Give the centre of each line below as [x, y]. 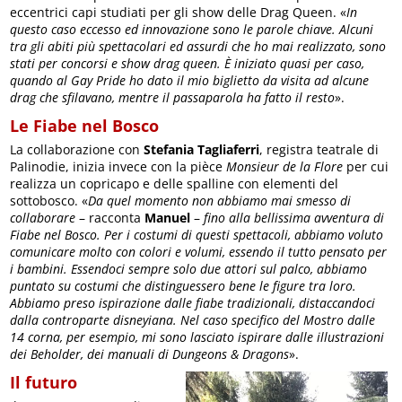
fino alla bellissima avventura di [293, 217]
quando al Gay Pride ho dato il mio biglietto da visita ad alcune [190, 80]
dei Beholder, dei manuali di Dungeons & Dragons [150, 354]
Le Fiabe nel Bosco [85, 125]
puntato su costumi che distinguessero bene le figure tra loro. [184, 285]
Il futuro [44, 382]
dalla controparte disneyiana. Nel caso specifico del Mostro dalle [193, 319]
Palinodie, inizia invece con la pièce [117, 166]
